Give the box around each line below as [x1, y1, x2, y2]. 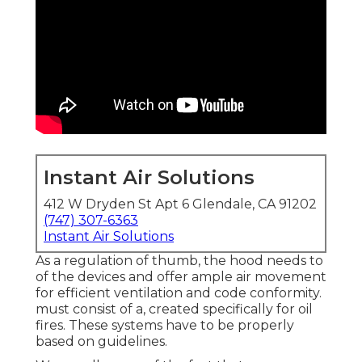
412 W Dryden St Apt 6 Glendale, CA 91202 [44, 196, 317, 213]
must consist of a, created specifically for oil [36, 301, 313, 318]
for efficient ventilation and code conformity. [36, 285, 322, 301]
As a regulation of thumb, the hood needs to [36, 253, 323, 269]
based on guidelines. [36, 334, 167, 350]
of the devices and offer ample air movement [36, 269, 326, 285]
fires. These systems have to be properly [36, 318, 294, 334]
